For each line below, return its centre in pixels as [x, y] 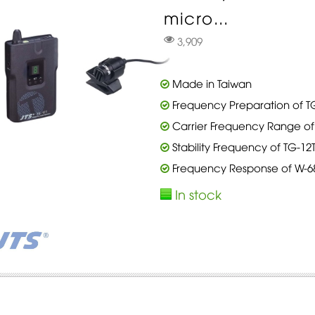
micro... [196, 17]
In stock [198, 194]
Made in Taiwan [210, 83]
